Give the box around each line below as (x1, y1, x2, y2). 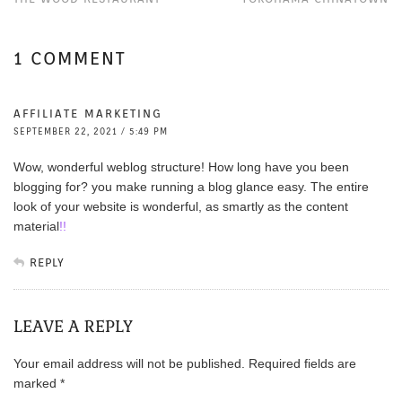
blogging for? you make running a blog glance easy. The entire (13, 179, 369, 195)
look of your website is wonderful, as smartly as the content (13, 199, 348, 214)
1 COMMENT (13, 48, 126, 70)
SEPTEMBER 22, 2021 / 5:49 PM (13, 126, 168, 137)
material (13, 219, 59, 234)
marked (13, 376, 60, 391)
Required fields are (249, 356, 356, 371)
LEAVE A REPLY (13, 316, 133, 337)
